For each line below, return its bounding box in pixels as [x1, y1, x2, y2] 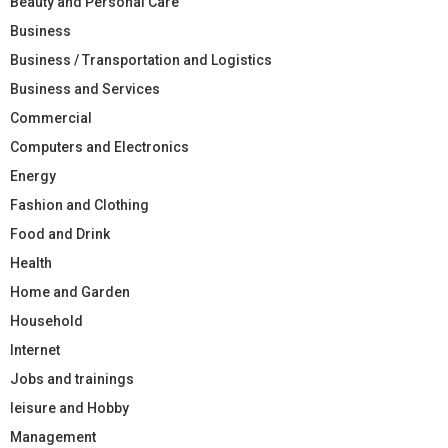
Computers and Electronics [10, 138, 189, 155]
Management [10, 428, 96, 445]
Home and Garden [10, 283, 130, 300]
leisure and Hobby [10, 399, 129, 416]
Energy [10, 167, 56, 184]
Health [10, 254, 52, 271]
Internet [10, 341, 60, 358]
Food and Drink [10, 225, 110, 242]
